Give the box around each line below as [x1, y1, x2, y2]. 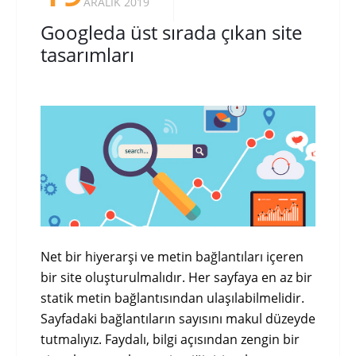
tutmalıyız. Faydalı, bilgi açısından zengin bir [41, 330, 300, 348]
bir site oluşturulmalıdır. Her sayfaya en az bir [41, 268, 312, 286]
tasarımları [41, 41, 134, 68]
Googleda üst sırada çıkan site [41, 18, 302, 45]
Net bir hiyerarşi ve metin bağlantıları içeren [41, 247, 304, 265]
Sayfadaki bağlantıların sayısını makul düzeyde [41, 309, 315, 327]
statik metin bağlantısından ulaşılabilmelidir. [41, 288, 304, 307]
